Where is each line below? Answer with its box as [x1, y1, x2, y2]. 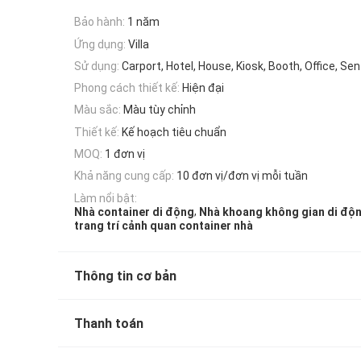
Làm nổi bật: [74, 191, 137, 205]
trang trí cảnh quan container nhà [74, 219, 253, 233]
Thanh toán [74, 316, 143, 332]
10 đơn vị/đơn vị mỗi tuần [176, 169, 308, 183]
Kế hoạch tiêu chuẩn [122, 125, 226, 139]
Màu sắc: [74, 103, 121, 117]
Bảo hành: [74, 15, 125, 29]
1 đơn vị [105, 147, 145, 161]
